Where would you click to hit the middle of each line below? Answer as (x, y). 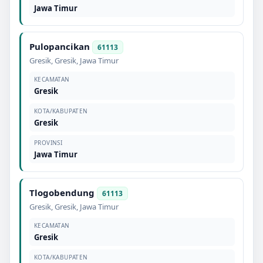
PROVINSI (48, 142)
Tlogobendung (62, 192)
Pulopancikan (60, 46)
